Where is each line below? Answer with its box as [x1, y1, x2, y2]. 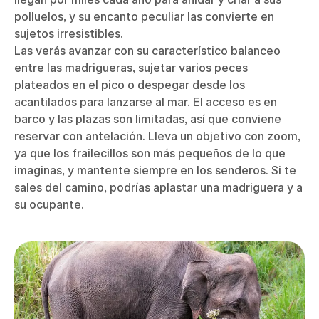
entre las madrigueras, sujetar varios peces [14, 60, 248, 75]
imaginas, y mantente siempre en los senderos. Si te [14, 162, 296, 177]
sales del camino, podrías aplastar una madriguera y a [14, 179, 303, 194]
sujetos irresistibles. [14, 26, 123, 41]
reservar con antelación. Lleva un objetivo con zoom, [14, 128, 300, 143]
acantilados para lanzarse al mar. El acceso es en [14, 94, 277, 109]
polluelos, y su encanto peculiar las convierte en [14, 9, 274, 23]
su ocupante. [14, 197, 84, 211]
